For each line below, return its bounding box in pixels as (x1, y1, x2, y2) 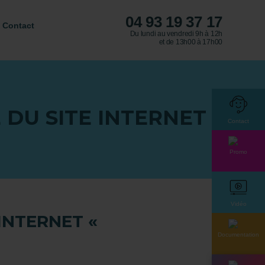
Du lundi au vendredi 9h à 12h (130, 30, 222, 38)
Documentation (218, 231, 259, 238)
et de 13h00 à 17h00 (159, 38, 222, 46)
